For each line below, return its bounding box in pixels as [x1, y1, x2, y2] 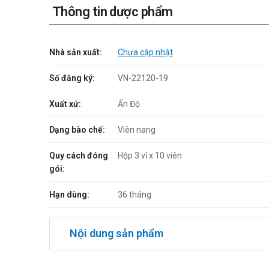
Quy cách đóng [49, 150, 108, 160]
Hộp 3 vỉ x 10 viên [118, 150, 182, 160]
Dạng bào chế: [49, 124, 105, 134]
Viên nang [118, 124, 156, 134]
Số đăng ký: [49, 73, 95, 83]
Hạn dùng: [49, 189, 89, 199]
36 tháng [118, 189, 151, 199]
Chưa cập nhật [118, 47, 173, 57]
